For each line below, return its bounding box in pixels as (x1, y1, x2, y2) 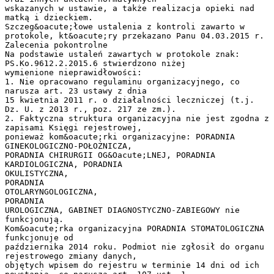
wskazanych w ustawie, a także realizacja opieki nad (5, 3, 254, 13)
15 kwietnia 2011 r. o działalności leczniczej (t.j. (5, 95, 254, 105)
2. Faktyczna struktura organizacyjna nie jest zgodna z (5, 113, 269, 123)
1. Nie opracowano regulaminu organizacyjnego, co (5, 76, 240, 86)
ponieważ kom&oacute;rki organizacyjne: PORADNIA (5, 131, 235, 141)
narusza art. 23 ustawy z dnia (5, 86, 147, 95)
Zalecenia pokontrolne (5, 40, 108, 50)
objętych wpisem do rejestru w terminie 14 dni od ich (5, 260, 259, 270)
